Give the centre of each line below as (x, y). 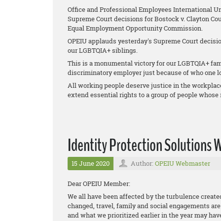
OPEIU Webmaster (183, 163)
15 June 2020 (91, 163)
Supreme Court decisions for (111, 19)
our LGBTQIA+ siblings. (103, 50)
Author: (143, 163)
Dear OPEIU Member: (99, 184)
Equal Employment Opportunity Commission (134, 28)
